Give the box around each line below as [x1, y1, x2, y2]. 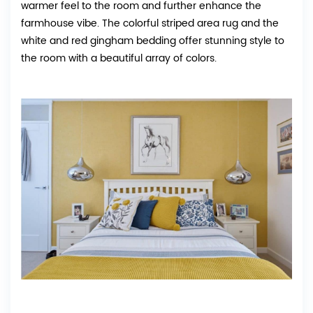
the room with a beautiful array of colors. [21, 50, 217, 67]
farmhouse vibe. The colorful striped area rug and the [21, 15, 279, 32]
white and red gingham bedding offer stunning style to [21, 33, 284, 50]
